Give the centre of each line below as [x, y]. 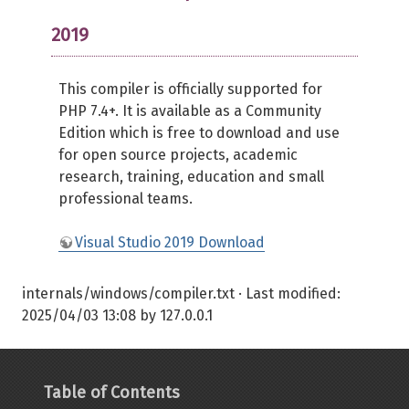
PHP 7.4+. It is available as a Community [190, 111]
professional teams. [126, 199]
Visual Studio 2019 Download [170, 242]
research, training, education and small [191, 177]
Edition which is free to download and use [199, 133]
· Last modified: [288, 294]
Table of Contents [112, 393]
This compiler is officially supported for [190, 89]
